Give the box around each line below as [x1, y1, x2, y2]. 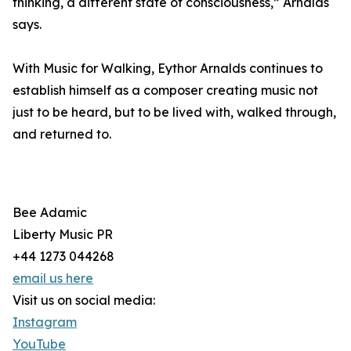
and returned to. [13, 126, 111, 142]
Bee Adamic [13, 204, 87, 220]
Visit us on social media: [13, 292, 155, 308]
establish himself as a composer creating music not [13, 82, 318, 98]
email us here [13, 270, 93, 286]
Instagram [13, 314, 77, 330]
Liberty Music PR [13, 226, 113, 242]
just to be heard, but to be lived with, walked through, [13, 104, 336, 120]
